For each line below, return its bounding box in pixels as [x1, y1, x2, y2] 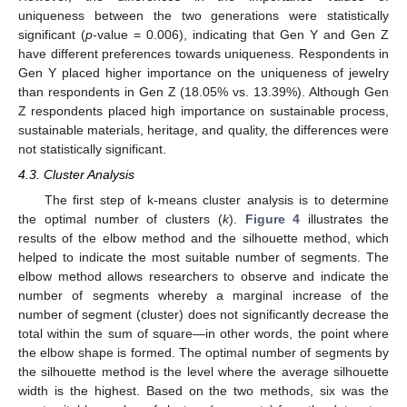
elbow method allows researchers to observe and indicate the [18, 268, 389, 283]
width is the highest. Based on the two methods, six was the [18, 382, 389, 398]
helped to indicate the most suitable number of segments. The [18, 249, 389, 264]
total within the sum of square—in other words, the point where [18, 325, 389, 341]
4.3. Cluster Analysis [18, 167, 134, 183]
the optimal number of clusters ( [18, 211, 223, 226]
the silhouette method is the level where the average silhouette [18, 363, 389, 379]
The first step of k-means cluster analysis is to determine [44, 192, 389, 207]
